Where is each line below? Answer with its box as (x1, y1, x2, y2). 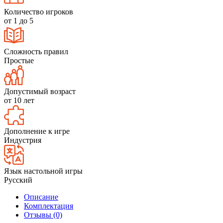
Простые (4, 56, 34, 65)
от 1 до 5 (4, 16, 33, 25)
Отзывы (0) (24, 210, 62, 219)
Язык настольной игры (4, 166, 83, 175)
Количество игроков (4, 7, 73, 16)
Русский (4, 175, 32, 184)
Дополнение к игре (4, 126, 70, 135)
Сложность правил (4, 47, 68, 56)
